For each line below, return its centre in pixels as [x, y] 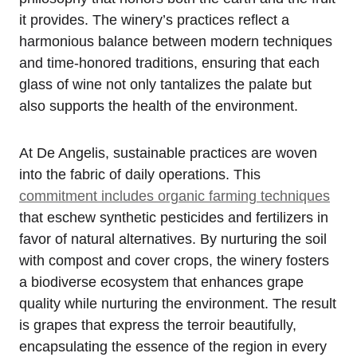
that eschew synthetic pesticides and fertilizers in [174, 217]
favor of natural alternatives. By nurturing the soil [173, 239]
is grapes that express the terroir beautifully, [158, 325]
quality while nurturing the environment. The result [178, 303]
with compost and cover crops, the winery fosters [174, 260]
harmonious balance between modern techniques [176, 41]
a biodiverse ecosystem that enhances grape [161, 282]
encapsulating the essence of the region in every [173, 346]
